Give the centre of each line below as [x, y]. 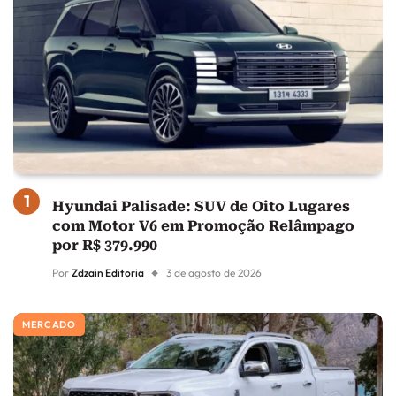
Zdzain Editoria [108, 273]
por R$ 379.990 [105, 246]
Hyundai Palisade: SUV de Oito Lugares [201, 207]
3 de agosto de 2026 [214, 273]
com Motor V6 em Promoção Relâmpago [203, 226]
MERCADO [49, 325]
